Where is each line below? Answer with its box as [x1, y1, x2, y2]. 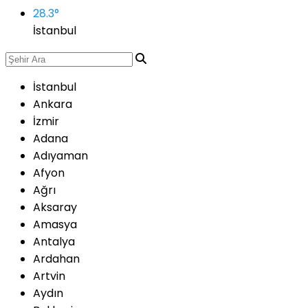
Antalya [33, 234, 75, 250]
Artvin [33, 268, 65, 284]
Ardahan [33, 251, 80, 267]
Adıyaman [33, 148, 88, 164]
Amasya [33, 217, 77, 232]
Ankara [33, 96, 72, 112]
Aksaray [33, 199, 77, 215]
